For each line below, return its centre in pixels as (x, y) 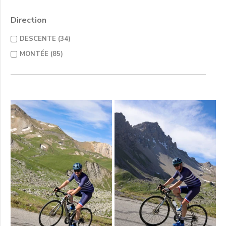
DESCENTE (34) (45, 39)
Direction (29, 20)
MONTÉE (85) (41, 54)
